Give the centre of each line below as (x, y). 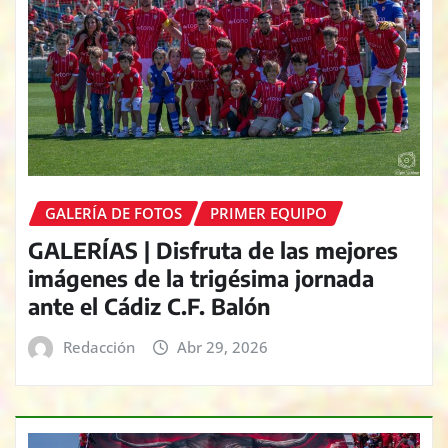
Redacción (98, 346)
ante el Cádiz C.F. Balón (149, 305)
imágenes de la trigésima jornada (201, 277)
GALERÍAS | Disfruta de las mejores (213, 249)
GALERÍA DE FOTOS (113, 213)
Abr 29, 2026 (223, 346)
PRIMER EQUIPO (268, 213)
